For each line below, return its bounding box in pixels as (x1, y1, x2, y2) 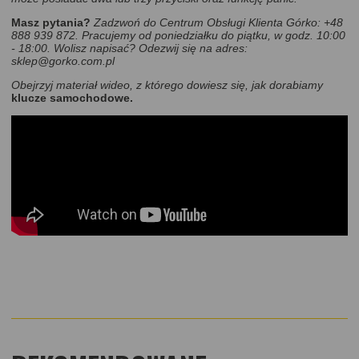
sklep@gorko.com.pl (11, 54, 115, 68)
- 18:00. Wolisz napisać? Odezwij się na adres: (11, 42, 248, 55)
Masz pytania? (11, 16, 94, 30)
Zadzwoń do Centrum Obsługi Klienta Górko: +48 (94, 16, 343, 30)
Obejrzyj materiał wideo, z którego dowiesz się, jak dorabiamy (11, 79, 323, 92)
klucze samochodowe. (11, 91, 133, 105)
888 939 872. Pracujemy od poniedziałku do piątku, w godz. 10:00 (11, 29, 345, 42)
